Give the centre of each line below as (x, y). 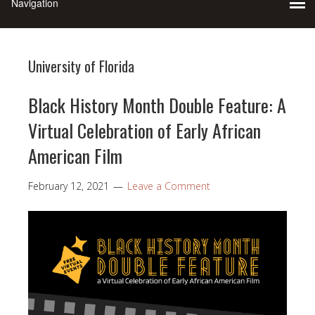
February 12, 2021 (69, 186)
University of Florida (81, 66)
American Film (75, 155)
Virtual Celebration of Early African (144, 130)
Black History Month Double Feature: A (157, 105)
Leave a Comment (169, 186)
